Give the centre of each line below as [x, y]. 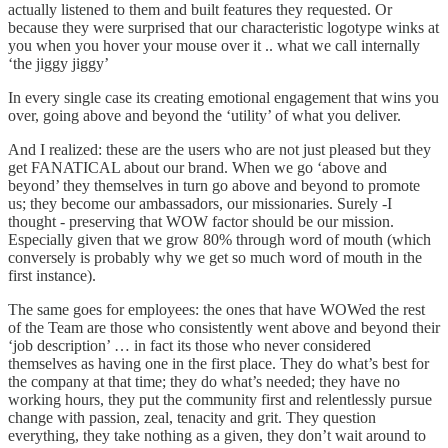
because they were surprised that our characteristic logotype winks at [223, 27]
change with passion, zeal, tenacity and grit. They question [192, 417]
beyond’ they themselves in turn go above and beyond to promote [214, 185]
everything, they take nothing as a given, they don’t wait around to [217, 435]
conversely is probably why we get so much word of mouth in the [215, 257]
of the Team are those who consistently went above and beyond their [224, 327]
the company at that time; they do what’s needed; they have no [204, 381]
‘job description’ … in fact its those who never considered [189, 345]
